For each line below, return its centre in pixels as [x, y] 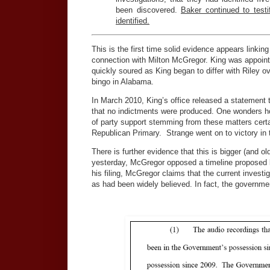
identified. [133, 21]
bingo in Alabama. [123, 81]
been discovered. [148, 10]
